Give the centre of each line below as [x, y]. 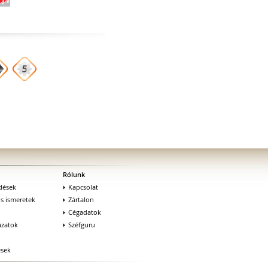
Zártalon [81, 199]
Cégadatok [85, 212]
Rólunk [74, 174]
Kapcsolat [83, 187]
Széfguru [82, 224]
